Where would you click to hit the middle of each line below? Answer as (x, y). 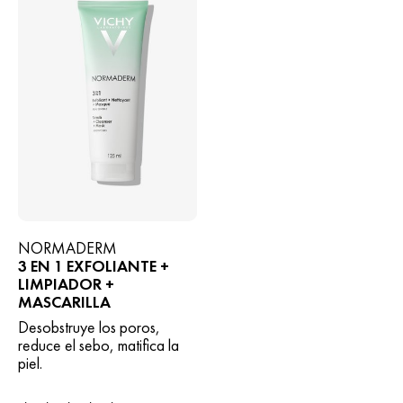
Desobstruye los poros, (89, 327)
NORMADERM (67, 248)
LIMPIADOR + (66, 284)
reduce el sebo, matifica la (99, 345)
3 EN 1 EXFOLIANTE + (94, 266)
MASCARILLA (64, 302)
